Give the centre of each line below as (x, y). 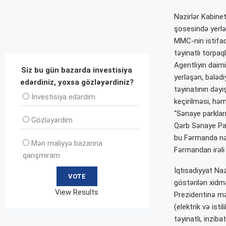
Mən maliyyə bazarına (67, 144)
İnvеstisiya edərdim (63, 97)
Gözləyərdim (52, 120)
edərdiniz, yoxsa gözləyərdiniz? (77, 82)
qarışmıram (41, 156)
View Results (77, 192)
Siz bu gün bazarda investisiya (77, 70)
